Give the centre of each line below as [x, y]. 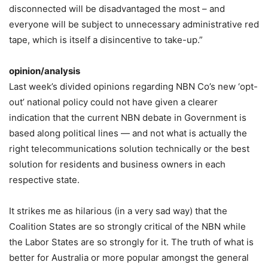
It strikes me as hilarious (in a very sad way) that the [118, 211]
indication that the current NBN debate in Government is [128, 118]
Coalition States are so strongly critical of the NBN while [127, 226]
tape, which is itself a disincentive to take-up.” [106, 40]
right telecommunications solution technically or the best [129, 149]
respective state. [44, 180]
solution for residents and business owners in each [117, 164]
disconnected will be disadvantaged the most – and [117, 9]
